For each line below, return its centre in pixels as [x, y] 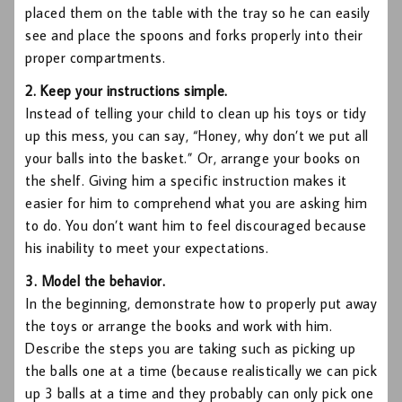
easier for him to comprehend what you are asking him [196, 203]
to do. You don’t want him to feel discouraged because [196, 226]
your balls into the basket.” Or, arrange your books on [192, 158]
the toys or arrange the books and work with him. [179, 326]
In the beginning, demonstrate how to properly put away [201, 304]
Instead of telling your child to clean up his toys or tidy [196, 114]
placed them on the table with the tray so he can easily [198, 13]
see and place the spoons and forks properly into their [194, 35]
